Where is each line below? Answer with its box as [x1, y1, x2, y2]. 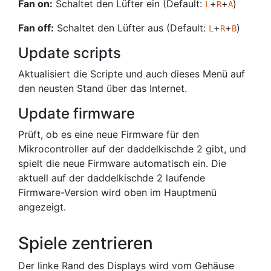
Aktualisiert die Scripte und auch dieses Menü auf [18, 68, 245, 80]
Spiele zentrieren [18, 233, 153, 253]
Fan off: [18, 22, 54, 34]
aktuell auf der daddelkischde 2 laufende [18, 172, 205, 184]
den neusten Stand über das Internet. [18, 82, 187, 94]
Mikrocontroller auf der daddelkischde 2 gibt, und [18, 143, 246, 155]
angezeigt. [18, 201, 66, 213]
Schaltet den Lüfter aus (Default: [54, 22, 209, 34]
